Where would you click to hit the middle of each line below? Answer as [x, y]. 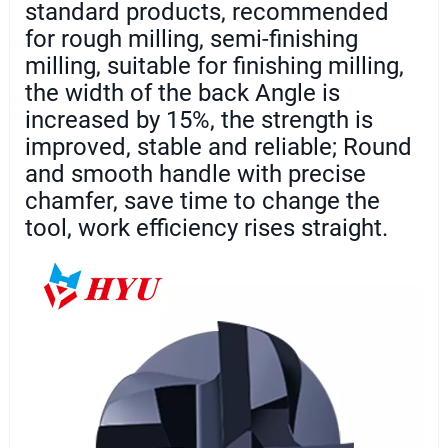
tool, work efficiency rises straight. [206, 228]
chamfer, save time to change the [202, 201]
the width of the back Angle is [182, 93]
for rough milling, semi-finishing [191, 39]
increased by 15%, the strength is [198, 120]
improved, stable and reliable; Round [218, 147]
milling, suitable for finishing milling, [214, 66]
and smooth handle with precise [195, 174]
